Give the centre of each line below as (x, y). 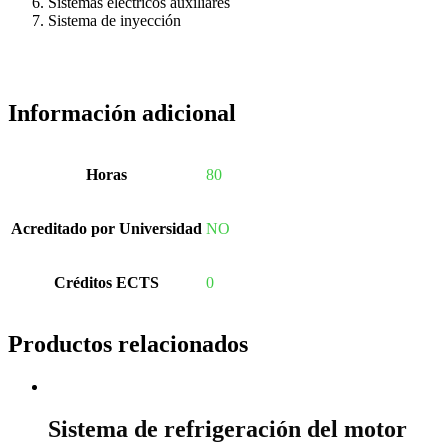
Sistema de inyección (114, 21)
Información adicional (122, 113)
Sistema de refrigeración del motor (227, 429)
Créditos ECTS (106, 283)
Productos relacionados (128, 344)
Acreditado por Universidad (106, 229)
